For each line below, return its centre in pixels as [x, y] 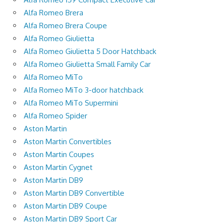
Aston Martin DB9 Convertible [74, 193]
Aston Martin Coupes [59, 154]
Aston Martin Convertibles [68, 141]
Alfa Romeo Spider [55, 115]
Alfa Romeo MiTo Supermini [71, 103]
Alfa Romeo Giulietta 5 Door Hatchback [90, 51]
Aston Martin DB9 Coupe [65, 206]
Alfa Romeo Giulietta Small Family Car [87, 64]
